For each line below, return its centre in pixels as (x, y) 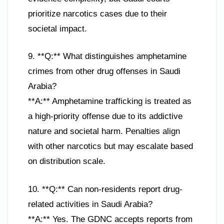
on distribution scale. (67, 161)
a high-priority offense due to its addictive (105, 116)
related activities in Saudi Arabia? (90, 204)
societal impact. (57, 28)
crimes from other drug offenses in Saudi (104, 71)
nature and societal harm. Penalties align (104, 131)
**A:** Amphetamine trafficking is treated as (110, 101)
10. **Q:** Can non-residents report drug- (105, 189)
